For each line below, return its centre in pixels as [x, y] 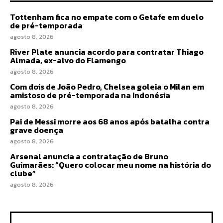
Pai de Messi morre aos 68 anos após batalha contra [110, 122]
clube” [23, 173]
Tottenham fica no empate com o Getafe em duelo [107, 17]
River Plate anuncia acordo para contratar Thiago [107, 52]
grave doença [37, 130]
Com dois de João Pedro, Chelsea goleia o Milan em [107, 87]
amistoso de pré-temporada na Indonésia [90, 95]
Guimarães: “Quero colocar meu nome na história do [111, 165]
